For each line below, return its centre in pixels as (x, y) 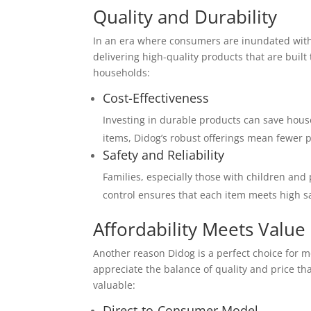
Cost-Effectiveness (156, 98)
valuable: (115, 285)
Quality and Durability (185, 17)
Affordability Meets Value (200, 229)
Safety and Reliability (164, 155)
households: (122, 73)
